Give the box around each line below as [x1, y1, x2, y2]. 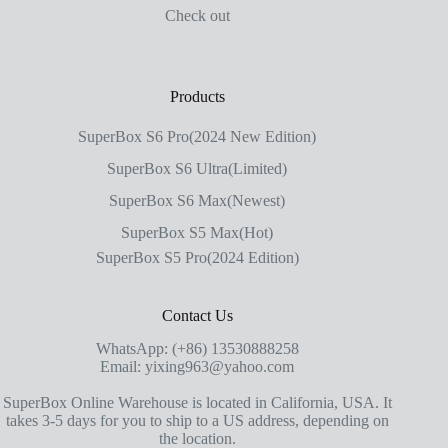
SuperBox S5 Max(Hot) [121, 224, 274, 242]
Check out [164, 7, 230, 25]
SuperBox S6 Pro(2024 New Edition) [78, 128, 317, 146]
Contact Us [161, 307, 233, 325]
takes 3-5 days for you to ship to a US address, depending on [5, 412, 389, 430]
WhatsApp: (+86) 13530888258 [95, 340, 299, 358]
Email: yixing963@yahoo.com [100, 358, 295, 376]
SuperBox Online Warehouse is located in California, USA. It [2, 394, 392, 412]
